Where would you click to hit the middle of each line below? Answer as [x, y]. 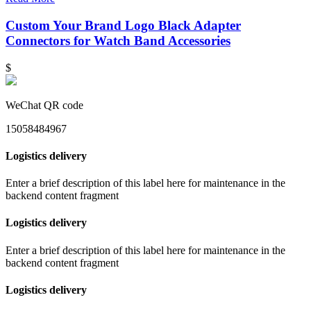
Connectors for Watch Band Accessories [118, 40]
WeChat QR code [44, 105]
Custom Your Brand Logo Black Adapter [123, 25]
